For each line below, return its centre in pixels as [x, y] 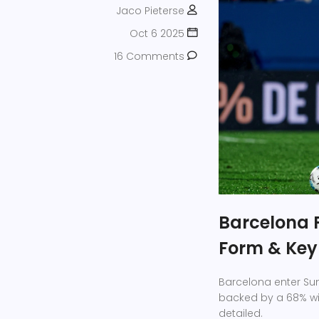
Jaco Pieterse [150, 11]
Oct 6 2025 [157, 33]
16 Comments [149, 56]
